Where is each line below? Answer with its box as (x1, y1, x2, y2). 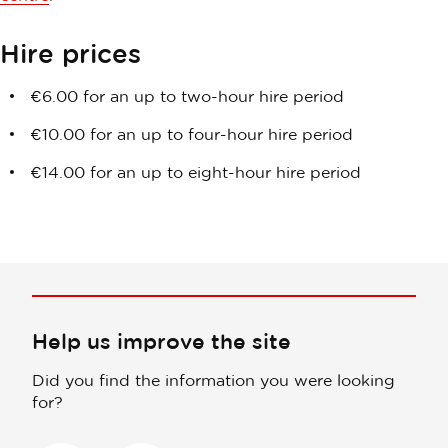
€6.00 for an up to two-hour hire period (30, 87, 349, 105)
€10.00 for (30, 125, 117, 143)
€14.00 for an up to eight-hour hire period (30, 163, 361, 181)
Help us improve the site (32, 329, 291, 353)
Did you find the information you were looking (32, 371, 395, 389)
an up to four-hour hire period (117, 125, 353, 143)
